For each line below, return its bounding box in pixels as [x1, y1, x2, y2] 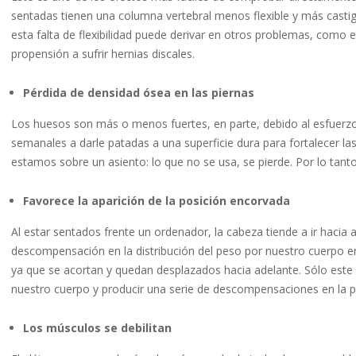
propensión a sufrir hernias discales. [11, 46, 195, 62]
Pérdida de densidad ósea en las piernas [23, 85, 254, 101]
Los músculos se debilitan [23, 320, 172, 336]
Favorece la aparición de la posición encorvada [23, 193, 290, 209]
